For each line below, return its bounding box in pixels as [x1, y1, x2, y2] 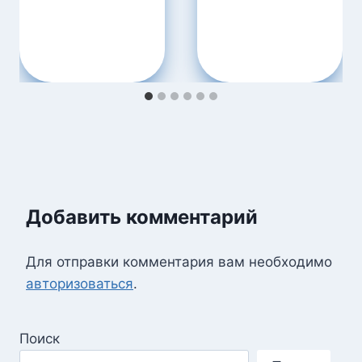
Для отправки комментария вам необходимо [26, 253, 332, 270]
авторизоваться [26, 275, 133, 292]
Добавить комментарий [26, 204, 258, 229]
